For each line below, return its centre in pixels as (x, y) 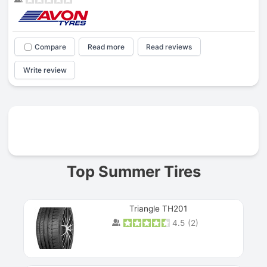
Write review (45, 70)
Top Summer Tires (133, 171)
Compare (50, 47)
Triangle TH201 (159, 209)
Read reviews (169, 47)
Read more (106, 47)
